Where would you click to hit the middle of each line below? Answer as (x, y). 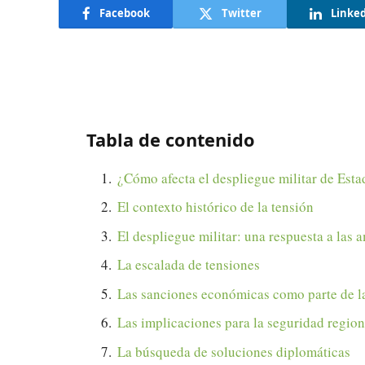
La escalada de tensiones (189, 265)
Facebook (124, 13)
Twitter (241, 13)
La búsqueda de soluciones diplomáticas (234, 351)
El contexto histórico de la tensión (215, 207)
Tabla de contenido (171, 140)
